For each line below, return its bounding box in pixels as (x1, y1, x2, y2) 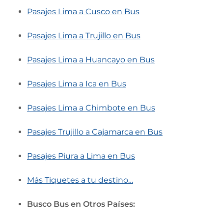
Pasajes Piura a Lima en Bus (27, 151, 135, 161)
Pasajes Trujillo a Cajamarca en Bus (27, 127, 163, 137)
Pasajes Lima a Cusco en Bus (27, 6, 139, 16)
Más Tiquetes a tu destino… (27, 175, 133, 185)
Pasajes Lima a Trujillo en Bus (27, 30, 140, 40)
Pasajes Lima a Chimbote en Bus (27, 103, 155, 112)
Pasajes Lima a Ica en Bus (27, 79, 126, 88)
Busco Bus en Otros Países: (27, 199, 135, 209)
